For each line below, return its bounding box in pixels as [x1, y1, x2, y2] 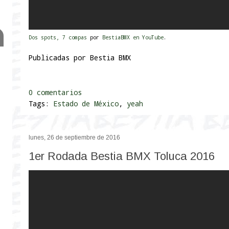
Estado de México [53, 99, 119, 109]
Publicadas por [29, 53, 90, 63]
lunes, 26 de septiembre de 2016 [29, 134, 120, 142]
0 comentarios [29, 87, 82, 98]
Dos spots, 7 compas [29, 34, 87, 41]
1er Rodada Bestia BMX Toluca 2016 [29, 150, 215, 163]
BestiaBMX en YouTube [102, 34, 164, 41]
